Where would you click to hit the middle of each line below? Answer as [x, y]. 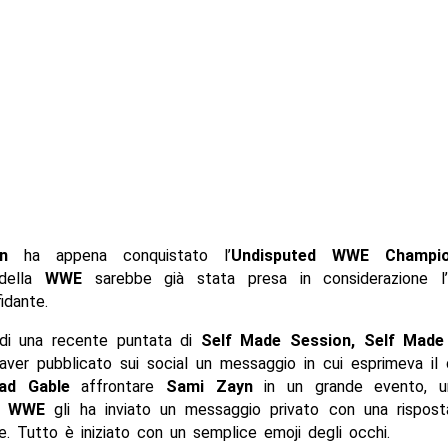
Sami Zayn [209, 387]
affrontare [118, 387]
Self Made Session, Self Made [322, 341]
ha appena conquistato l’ [119, 256]
